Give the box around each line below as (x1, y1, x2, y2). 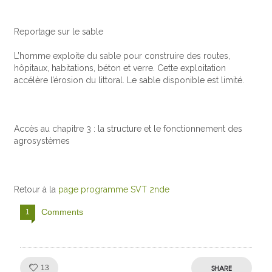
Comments (41, 206, 84, 217)
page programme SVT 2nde (58, 184, 170, 194)
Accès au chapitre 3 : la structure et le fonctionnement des (14, 123, 243, 134)
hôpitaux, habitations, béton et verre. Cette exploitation (14, 63, 226, 73)
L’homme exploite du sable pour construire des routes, (14, 50, 231, 61)
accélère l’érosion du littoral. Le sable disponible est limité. (14, 75, 245, 85)
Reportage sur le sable (14, 26, 104, 36)
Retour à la (14, 184, 59, 194)
